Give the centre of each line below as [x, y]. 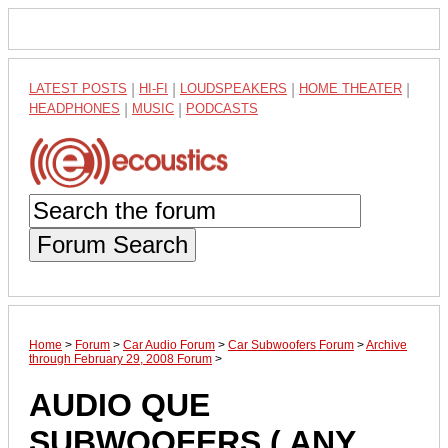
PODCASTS [222, 108]
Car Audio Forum [169, 344]
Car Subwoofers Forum [291, 344]
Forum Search [112, 244]
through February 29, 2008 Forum [120, 358]
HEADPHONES [74, 108]
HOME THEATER [350, 88]
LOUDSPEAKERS [233, 88]
